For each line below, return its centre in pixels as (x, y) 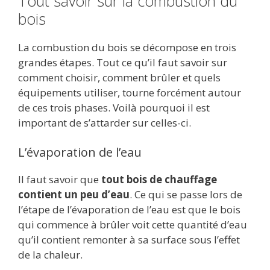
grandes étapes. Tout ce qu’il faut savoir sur (123, 62)
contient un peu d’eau (74, 195)
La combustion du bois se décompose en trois (127, 47)
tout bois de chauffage (159, 180)
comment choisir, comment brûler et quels (119, 77)
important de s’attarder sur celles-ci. (105, 122)
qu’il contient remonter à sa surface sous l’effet (129, 240)
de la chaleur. (52, 255)
